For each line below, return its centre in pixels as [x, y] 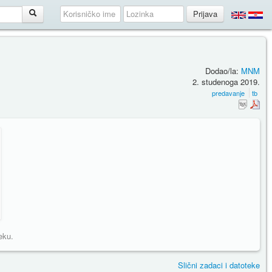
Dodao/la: [223, 70]
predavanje [228, 93]
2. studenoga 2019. [226, 81]
